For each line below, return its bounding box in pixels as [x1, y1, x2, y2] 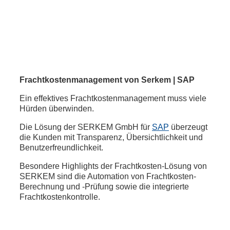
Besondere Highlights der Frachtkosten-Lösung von [20, 162, 207, 170]
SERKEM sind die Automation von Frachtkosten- [20, 172, 196, 181]
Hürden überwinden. [20, 104, 94, 113]
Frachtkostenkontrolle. [20, 193, 100, 201]
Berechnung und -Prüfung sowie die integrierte [20, 182, 189, 191]
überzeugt [169, 123, 207, 131]
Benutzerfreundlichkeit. [20, 143, 103, 152]
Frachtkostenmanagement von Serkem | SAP [20, 75, 195, 84]
